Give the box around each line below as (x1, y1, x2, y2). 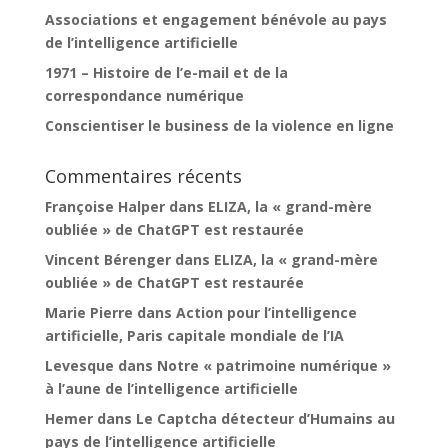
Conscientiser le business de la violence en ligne (44, 115, 394, 135)
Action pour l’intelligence (175, 302, 357, 322)
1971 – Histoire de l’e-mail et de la (44, 62, 288, 82)
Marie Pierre (44, 302, 133, 322)
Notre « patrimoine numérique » (156, 355, 391, 375)
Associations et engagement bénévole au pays (44, 9, 387, 29)
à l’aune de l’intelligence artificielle (44, 378, 298, 398)
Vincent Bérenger (44, 249, 171, 269)
